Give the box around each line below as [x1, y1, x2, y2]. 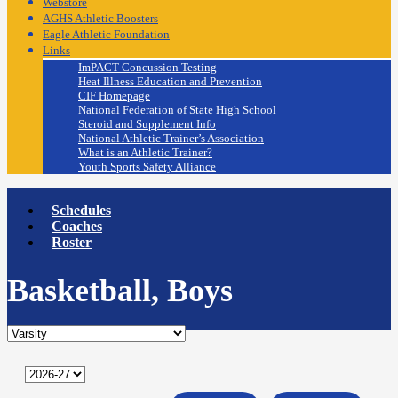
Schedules [52, 203, 111, 219]
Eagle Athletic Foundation [43, 28, 170, 42]
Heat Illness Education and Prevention [78, 75, 262, 89]
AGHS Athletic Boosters [43, 12, 158, 26]
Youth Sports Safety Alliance [78, 160, 216, 174]
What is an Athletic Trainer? [78, 146, 212, 160]
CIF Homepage [78, 89, 150, 103]
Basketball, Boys [7, 273, 233, 309]
